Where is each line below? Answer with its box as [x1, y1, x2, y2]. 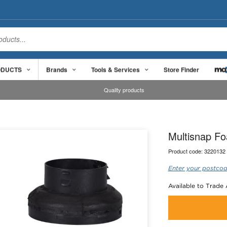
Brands [46, 64, 67, 74]
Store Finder [164, 64, 199, 74]
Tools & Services [91, 64, 140, 74]
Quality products [104, 86, 145, 94]
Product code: [168, 147, 204, 155]
